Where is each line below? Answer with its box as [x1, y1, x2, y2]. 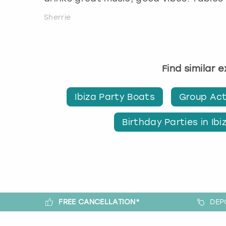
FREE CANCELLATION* [59, 197, 140, 206]
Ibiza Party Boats [75, 92, 155, 102]
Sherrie [44, 13, 71, 22]
